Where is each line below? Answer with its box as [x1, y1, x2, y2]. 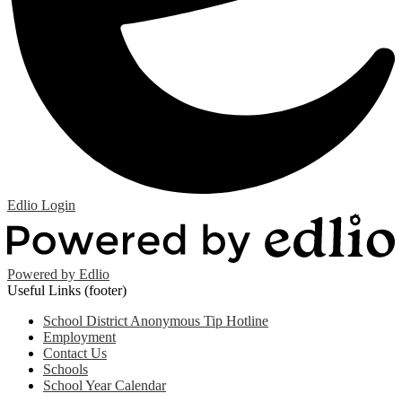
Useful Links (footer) [7, 282, 127, 298]
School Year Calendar [43, 377, 166, 393]
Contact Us [43, 345, 107, 361]
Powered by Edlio [7, 266, 109, 282]
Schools [43, 361, 88, 377]
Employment [43, 328, 116, 345]
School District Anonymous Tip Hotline [43, 312, 268, 328]
